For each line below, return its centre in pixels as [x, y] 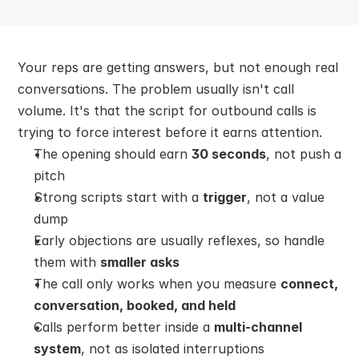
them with [67, 262]
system [57, 349]
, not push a [304, 154]
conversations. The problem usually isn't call [156, 89]
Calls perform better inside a [124, 327]
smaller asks [140, 262]
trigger [225, 197]
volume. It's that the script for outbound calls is [167, 111]
